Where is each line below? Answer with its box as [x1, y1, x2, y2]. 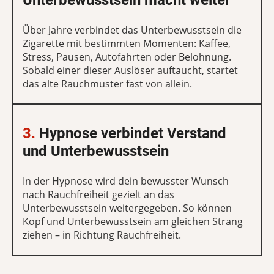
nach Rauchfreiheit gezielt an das [23, 187, 174, 201]
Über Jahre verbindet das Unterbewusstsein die [23, 23, 242, 37]
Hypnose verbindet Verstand [35, 125, 226, 143]
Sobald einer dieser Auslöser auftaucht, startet [23, 63, 238, 77]
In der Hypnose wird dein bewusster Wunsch [23, 174, 229, 188]
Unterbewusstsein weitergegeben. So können [23, 201, 232, 215]
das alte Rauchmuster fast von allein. [23, 76, 194, 91]
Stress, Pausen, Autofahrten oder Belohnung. [23, 50, 231, 64]
